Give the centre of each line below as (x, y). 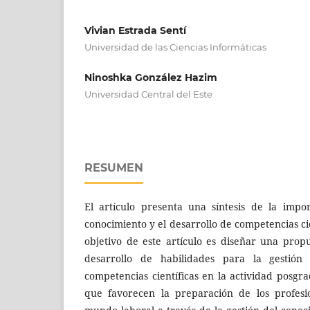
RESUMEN (114, 168)
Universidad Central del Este (148, 94)
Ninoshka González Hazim (151, 78)
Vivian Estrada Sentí (135, 30)
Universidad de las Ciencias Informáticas (175, 47)
